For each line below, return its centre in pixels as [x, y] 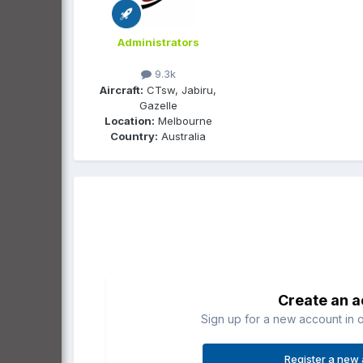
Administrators [158, 43]
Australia [182, 136]
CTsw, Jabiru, [180, 90]
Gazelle [158, 105]
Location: [129, 120]
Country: [134, 136]
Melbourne [183, 120]
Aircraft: [122, 90]
